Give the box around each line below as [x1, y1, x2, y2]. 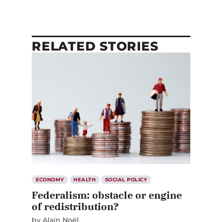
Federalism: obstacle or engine [32, 188, 182, 202]
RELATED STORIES [32, 39, 159, 54]
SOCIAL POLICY [105, 176, 148, 183]
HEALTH [73, 176, 96, 183]
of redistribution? [32, 199, 118, 213]
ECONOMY [35, 176, 64, 183]
